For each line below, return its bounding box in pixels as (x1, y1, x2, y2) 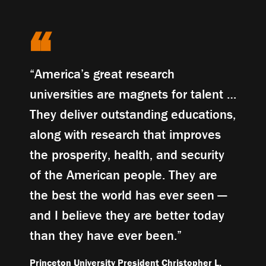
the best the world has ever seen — (30, 186, 227, 203)
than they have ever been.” (30, 227, 182, 243)
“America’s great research (30, 65, 175, 82)
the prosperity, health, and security (30, 146, 224, 163)
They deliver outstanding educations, (30, 106, 236, 122)
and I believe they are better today (30, 207, 224, 223)
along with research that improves (30, 126, 221, 142)
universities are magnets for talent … (30, 85, 236, 102)
